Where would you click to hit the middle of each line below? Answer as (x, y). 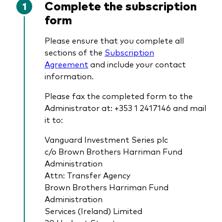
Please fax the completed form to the (119, 95)
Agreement (66, 64)
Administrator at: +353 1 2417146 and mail (125, 107)
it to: (54, 119)
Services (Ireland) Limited (93, 210)
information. (69, 76)
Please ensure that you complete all (114, 40)
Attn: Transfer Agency (87, 175)
